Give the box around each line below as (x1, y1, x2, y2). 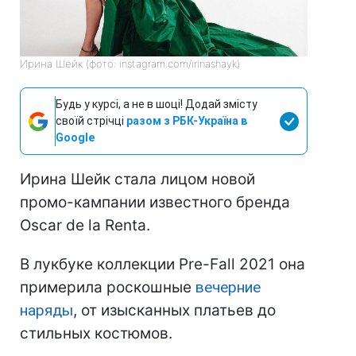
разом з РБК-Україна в (126, 114, 247, 128)
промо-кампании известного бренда (20, 193, 290, 212)
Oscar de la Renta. (20, 216, 150, 235)
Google (56, 131, 95, 145)
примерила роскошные (20, 278, 195, 297)
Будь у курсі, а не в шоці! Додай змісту (56, 98, 257, 111)
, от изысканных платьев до (73, 301, 276, 320)
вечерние (195, 278, 261, 297)
